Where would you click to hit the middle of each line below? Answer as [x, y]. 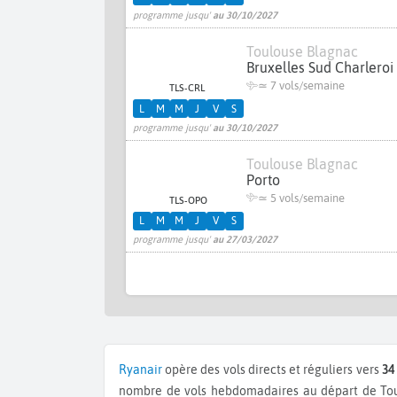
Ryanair [144, 370]
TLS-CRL [187, 88]
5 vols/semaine [306, 198]
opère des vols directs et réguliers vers [272, 370]
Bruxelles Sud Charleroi [320, 68]
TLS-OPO [189, 200]
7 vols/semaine [306, 86]
